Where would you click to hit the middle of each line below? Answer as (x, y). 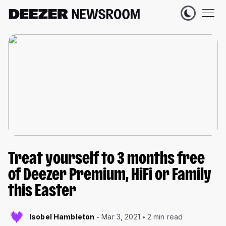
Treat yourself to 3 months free (106, 160)
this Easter (42, 192)
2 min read (165, 217)
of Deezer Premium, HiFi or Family (110, 176)
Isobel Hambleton (62, 217)
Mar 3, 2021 (121, 217)
